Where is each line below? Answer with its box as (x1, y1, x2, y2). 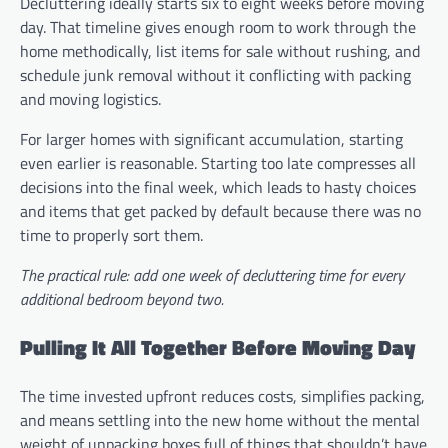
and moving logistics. (20, 87, 161, 112)
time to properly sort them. (20, 223, 203, 248)
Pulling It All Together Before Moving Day (20, 330, 415, 363)
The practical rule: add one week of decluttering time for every (20, 263, 404, 288)
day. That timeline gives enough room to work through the (20, 15, 416, 40)
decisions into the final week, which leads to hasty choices (20, 175, 416, 200)
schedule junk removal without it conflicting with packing (20, 63, 411, 88)
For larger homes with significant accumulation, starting (20, 127, 403, 152)
